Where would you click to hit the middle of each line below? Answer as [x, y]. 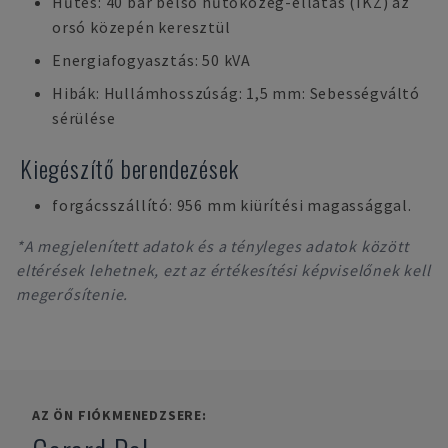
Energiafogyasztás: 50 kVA [151, 60]
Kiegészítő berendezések [129, 168]
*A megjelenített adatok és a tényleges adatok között [212, 246]
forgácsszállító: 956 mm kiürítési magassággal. [232, 205]
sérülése [84, 118]
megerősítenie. [72, 294]
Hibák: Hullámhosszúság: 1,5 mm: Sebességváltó [236, 93]
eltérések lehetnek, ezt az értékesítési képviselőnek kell [223, 270]
